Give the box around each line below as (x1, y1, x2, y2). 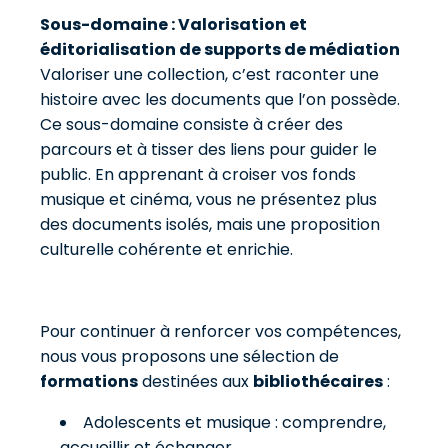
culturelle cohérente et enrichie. (40, 238, 293, 261)
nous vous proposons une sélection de (40, 345, 339, 368)
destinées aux (138, 370, 253, 393)
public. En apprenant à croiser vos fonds (40, 163, 356, 186)
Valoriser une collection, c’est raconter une (40, 63, 379, 86)
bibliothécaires (253, 370, 383, 393)
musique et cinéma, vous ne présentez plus (40, 188, 377, 211)
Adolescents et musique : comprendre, (83, 411, 386, 434)
